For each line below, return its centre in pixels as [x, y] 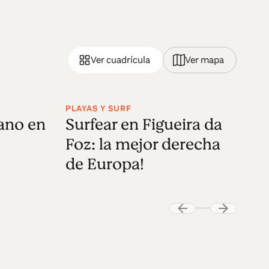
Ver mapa [205, 59]
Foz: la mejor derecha [143, 144]
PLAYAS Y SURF [99, 108]
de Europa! [105, 164]
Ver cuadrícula [121, 59]
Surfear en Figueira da [144, 124]
